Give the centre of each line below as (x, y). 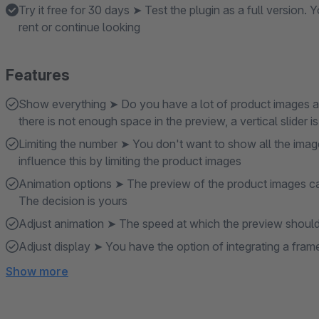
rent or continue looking (79, 27)
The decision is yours (73, 201)
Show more (37, 271)
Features (38, 75)
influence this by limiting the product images (130, 161)
